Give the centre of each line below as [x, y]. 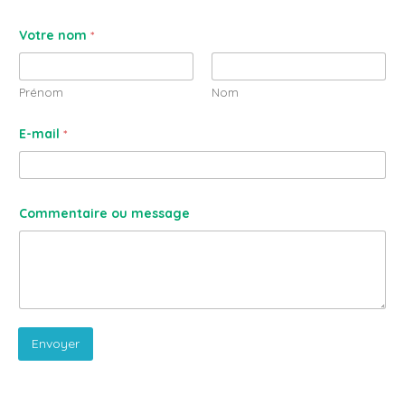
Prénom [41, 92]
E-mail [41, 133]
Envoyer [56, 344]
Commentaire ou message [104, 213]
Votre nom [55, 35]
